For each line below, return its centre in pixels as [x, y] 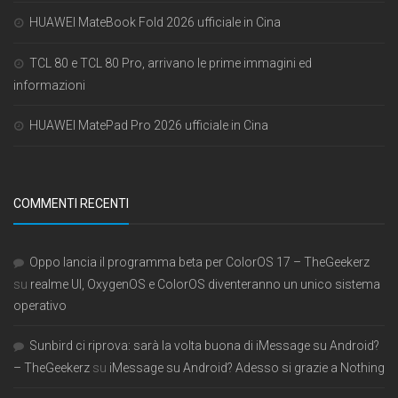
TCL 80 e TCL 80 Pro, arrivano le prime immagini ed [171, 64]
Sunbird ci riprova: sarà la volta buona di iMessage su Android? [204, 346]
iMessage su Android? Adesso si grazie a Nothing [247, 368]
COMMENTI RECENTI [71, 204]
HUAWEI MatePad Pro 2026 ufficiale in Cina [149, 126]
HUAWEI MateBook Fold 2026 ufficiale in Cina [155, 23]
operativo [40, 306]
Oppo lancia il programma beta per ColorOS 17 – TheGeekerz [199, 263]
